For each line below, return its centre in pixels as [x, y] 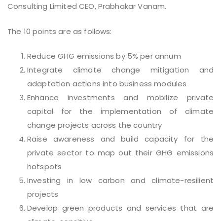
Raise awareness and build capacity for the [120, 139]
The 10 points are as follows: [60, 31]
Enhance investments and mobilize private [120, 98]
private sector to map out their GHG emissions [120, 153]
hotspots [45, 167]
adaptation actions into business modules [107, 84]
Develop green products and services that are [120, 208]
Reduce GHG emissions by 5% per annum [104, 56]
